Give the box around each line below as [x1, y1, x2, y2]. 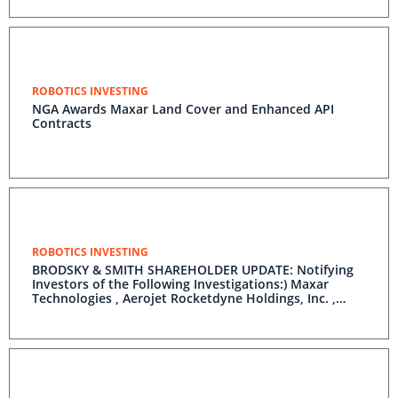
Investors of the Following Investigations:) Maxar [32, 275, 329, 292]
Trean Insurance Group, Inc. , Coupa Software [32, 304, 307, 321]
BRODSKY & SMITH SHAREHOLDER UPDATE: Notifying [32, 261, 354, 278]
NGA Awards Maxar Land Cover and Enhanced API [32, 100, 334, 117]
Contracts [32, 115, 92, 131]
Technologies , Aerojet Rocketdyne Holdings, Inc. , [32, 290, 336, 306]
